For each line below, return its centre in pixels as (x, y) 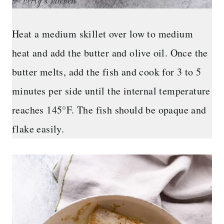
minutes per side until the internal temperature (111, 91)
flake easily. (38, 129)
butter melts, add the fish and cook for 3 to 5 (107, 72)
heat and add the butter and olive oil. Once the (110, 53)
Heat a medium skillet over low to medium (102, 34)
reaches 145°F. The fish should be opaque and (109, 110)
